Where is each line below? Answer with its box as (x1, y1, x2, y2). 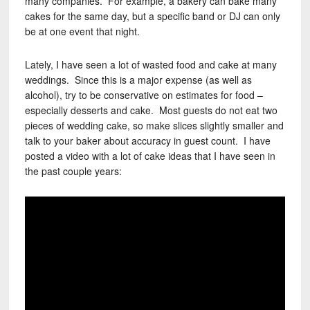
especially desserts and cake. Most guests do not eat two (24, 103, 277, 117)
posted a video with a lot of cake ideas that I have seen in (24, 149, 275, 163)
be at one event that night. (24, 24, 140, 38)
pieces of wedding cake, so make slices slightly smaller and (24, 118, 284, 132)
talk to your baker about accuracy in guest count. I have (24, 134, 271, 147)
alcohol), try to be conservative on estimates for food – (24, 88, 263, 102)
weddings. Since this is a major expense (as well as (24, 73, 252, 86)
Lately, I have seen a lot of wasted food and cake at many (24, 57, 277, 71)
